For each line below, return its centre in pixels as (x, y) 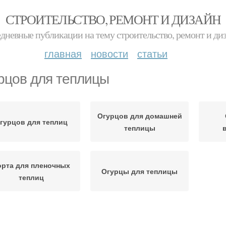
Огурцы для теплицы (139, 171)
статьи (152, 53)
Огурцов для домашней (139, 116)
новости (109, 53)
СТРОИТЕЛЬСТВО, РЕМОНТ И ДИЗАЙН (113, 19)
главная (63, 53)
